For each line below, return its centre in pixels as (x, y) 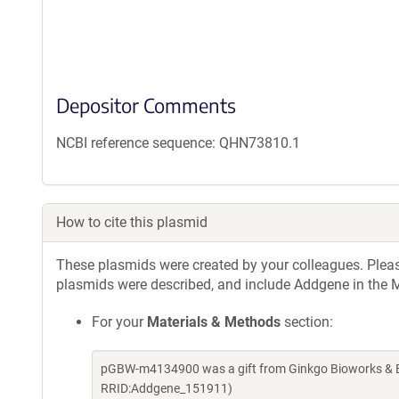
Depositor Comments (146, 105)
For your (119, 322)
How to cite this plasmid (132, 222)
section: (307, 322)
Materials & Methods (214, 322)
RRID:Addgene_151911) (167, 388)
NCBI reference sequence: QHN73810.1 (178, 143)
